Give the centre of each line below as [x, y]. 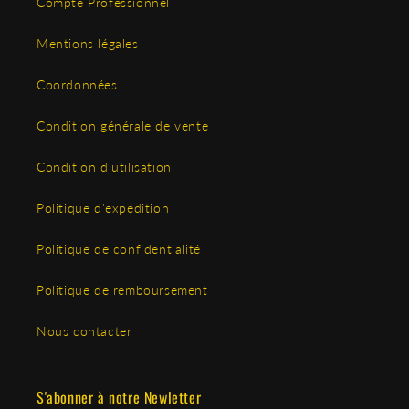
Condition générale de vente [123, 126]
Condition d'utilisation [104, 167]
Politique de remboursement [122, 290]
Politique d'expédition [103, 208]
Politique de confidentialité [119, 249]
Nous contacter [84, 331]
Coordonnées [77, 85]
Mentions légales [88, 44]
